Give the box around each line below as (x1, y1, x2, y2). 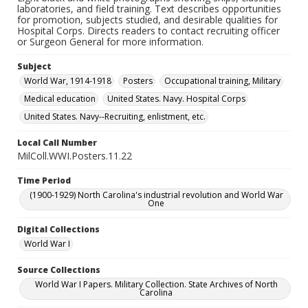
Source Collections (17, 264, 100, 276)
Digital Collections (17, 223, 100, 235)
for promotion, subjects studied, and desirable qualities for (17, 13, 278, 26)
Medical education (24, 93, 96, 104)
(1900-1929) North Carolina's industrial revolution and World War (29, 189, 283, 201)
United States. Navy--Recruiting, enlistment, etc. (24, 111, 206, 122)
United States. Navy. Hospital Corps (107, 93, 245, 104)
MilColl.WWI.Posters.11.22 (17, 149, 132, 162)
